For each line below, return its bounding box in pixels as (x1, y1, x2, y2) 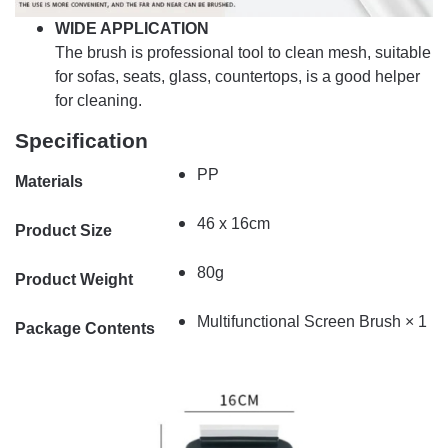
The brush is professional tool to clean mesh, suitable (55, 43, 431, 61)
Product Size (15, 221, 112, 239)
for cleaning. (55, 91, 142, 109)
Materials (15, 172, 83, 190)
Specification (15, 128, 148, 152)
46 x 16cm (197, 214, 270, 232)
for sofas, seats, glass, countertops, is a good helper (55, 67, 420, 85)
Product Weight (15, 270, 133, 288)
